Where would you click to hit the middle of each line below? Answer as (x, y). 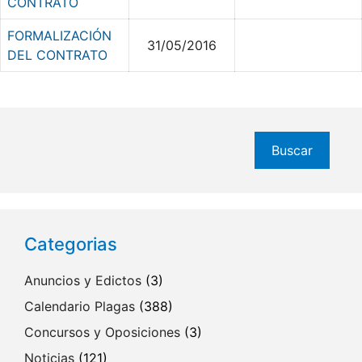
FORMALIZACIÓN (59, 36)
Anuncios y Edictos (83, 280)
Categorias (71, 244)
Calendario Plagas (80, 306)
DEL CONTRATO (57, 55)
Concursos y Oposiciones (102, 332)
